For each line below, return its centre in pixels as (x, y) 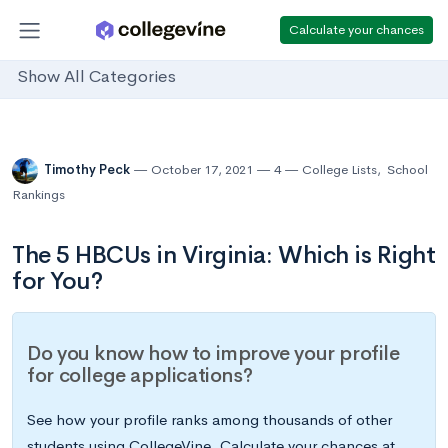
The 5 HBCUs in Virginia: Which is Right (224, 255)
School (407, 170)
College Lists (339, 170)
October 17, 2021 (202, 170)
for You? (57, 281)
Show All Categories (96, 77)
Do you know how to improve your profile (213, 354)
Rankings (38, 194)
